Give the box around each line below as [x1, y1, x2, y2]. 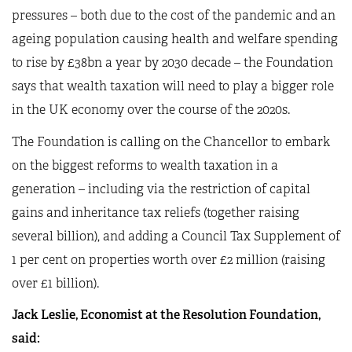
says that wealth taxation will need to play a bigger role [12, 78, 334, 94]
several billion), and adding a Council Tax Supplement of [12, 227, 340, 244]
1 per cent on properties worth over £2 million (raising [12, 251, 325, 268]
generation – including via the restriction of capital [12, 180, 310, 197]
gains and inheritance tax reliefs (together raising [12, 203, 299, 221]
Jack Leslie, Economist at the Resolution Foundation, [12, 306, 321, 323]
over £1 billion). [12, 274, 99, 291]
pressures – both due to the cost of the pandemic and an [12, 7, 335, 24]
